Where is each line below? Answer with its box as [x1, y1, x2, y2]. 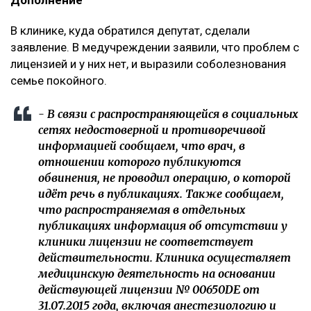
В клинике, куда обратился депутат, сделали [10, 23, 250, 37]
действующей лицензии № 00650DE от [38, 282, 260, 296]
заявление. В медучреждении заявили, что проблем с [10, 40, 299, 54]
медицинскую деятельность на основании [38, 266, 276, 280]
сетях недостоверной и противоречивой [38, 122, 266, 137]
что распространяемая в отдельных [38, 202, 246, 217]
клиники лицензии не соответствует [38, 234, 253, 249]
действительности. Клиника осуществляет [38, 250, 291, 264]
